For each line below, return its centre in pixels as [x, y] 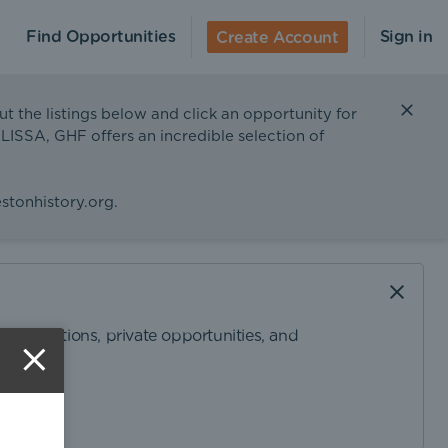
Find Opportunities [101, 37]
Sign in [405, 37]
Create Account [277, 38]
